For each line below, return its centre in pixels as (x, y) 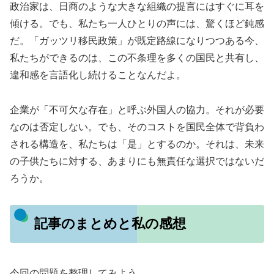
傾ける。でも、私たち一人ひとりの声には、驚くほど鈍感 (137, 24)
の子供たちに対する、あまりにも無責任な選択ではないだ (137, 161)
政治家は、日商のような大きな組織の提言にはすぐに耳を (137, 7)
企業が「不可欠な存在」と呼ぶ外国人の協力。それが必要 (137, 109)
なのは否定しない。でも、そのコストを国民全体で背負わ (137, 127)
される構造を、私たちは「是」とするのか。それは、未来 (137, 144)
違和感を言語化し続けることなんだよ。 (98, 75)
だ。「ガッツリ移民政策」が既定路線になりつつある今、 (137, 41)
